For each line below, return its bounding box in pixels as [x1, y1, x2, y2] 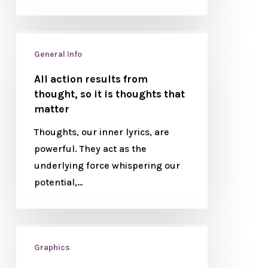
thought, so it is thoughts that [33, 88, 185, 100]
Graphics [33, 242, 70, 252]
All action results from [33, 73, 148, 85]
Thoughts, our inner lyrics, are [33, 126, 169, 138]
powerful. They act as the [33, 143, 147, 154]
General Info [33, 49, 82, 59]
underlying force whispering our [33, 160, 180, 171]
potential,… [33, 176, 83, 188]
